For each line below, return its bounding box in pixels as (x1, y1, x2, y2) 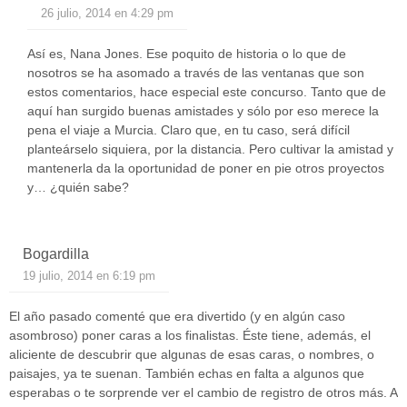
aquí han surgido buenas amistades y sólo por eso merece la (27, 103, 379, 118)
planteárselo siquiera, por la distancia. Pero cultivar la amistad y (27, 141, 393, 156)
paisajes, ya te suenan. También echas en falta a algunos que (9, 366, 364, 382)
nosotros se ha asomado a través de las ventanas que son (27, 65, 364, 80)
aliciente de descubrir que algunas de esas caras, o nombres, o (9, 347, 374, 362)
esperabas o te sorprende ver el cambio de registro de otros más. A (9, 385, 397, 401)
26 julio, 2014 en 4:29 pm (41, 5, 174, 20)
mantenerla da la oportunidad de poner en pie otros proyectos (27, 160, 384, 175)
